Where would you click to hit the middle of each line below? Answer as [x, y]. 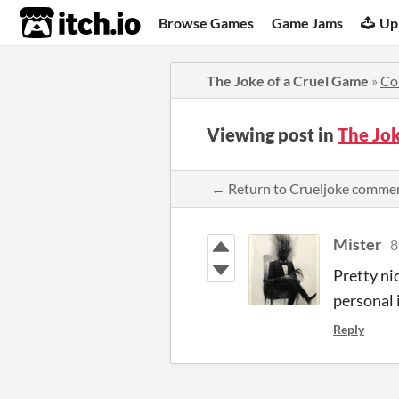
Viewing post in [272, 134]
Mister [357, 244]
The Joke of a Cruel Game [288, 81]
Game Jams [308, 22]
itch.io [58, 23]
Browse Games [207, 22]
